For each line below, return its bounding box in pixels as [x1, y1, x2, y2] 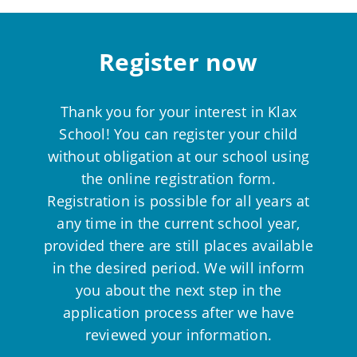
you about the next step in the [75, 280, 281, 300]
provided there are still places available [43, 235, 314, 255]
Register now [99, 45, 258, 78]
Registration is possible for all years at [47, 190, 310, 210]
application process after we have [63, 302, 294, 322]
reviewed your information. [84, 324, 273, 344]
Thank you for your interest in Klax [60, 101, 296, 121]
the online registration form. [81, 168, 276, 188]
